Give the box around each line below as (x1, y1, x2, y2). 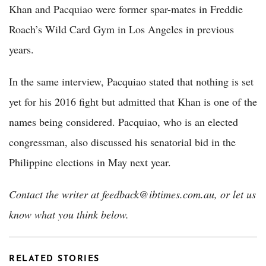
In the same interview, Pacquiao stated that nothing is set (9, 74, 254, 88)
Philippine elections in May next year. (9, 154, 171, 169)
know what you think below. (9, 207, 129, 221)
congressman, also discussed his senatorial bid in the (9, 134, 236, 149)
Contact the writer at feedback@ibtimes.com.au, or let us (9, 186, 256, 201)
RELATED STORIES (9, 254, 100, 264)
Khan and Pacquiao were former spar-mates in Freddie (9, 1, 243, 16)
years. (9, 42, 34, 56)
